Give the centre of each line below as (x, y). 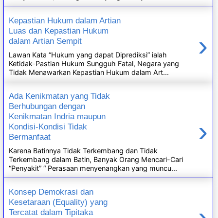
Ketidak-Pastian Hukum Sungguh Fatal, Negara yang (94, 63)
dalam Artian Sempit (45, 41)
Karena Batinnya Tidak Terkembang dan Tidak (83, 150)
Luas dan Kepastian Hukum (59, 30)
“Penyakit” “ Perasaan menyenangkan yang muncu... (93, 168)
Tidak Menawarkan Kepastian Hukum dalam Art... (89, 72)
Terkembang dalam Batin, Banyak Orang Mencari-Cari (96, 159)
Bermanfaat (30, 137)
